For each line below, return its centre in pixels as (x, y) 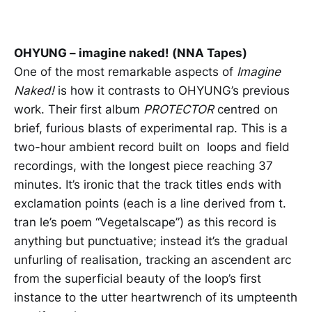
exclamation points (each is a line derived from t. (150, 203)
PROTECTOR (179, 109)
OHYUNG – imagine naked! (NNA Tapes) (131, 53)
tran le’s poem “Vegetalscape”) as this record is (145, 222)
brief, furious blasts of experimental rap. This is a (151, 128)
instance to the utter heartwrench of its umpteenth (156, 297)
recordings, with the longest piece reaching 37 (143, 165)
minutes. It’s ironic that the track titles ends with (148, 184)
